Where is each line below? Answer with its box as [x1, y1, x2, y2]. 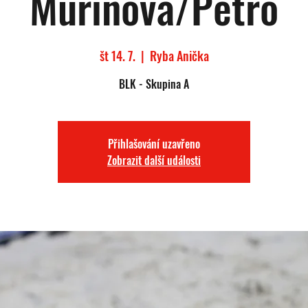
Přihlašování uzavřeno [108, 135, 200, 152]
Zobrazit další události [107, 152, 201, 168]
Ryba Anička [149, 47, 209, 65]
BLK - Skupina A [119, 76, 189, 92]
